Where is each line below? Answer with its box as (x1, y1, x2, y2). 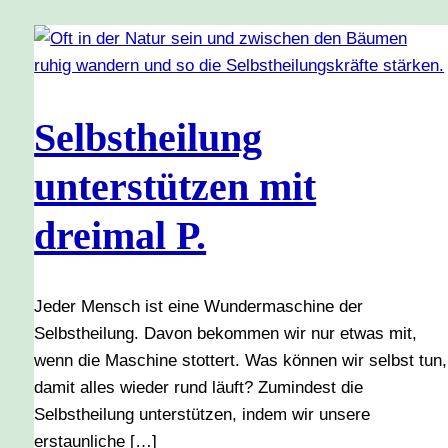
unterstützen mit (34, 163, 317, 209)
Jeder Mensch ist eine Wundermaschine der (34, 296, 364, 316)
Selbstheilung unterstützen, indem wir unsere (34, 404, 371, 424)
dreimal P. (34, 212, 207, 258)
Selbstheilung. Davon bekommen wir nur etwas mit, (34, 323, 418, 343)
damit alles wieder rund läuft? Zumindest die (34, 377, 364, 397)
